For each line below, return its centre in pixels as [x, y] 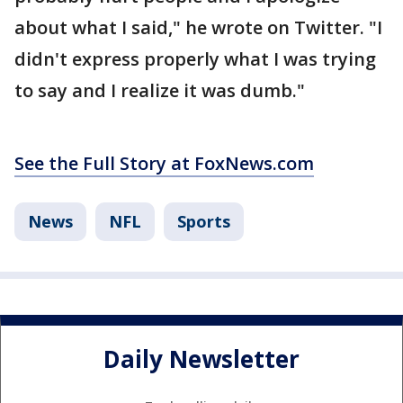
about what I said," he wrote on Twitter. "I [198, 27]
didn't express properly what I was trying [195, 58]
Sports [204, 221]
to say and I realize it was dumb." [160, 90]
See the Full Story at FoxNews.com [164, 163]
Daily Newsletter [201, 359]
